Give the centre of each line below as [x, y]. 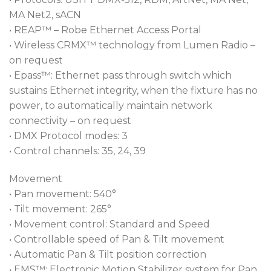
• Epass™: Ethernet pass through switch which [120, 75]
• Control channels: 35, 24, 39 [77, 151]
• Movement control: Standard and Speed [109, 224]
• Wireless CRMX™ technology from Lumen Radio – [132, 45]
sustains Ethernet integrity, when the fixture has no [133, 90]
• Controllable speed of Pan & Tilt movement [117, 239]
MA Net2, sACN [45, 15]
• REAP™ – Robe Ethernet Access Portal [105, 30]
